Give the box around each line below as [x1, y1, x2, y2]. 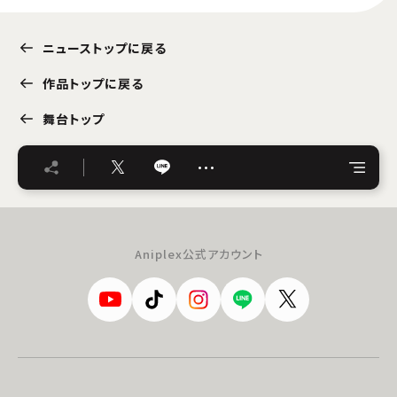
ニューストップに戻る [43, 38, 167, 57]
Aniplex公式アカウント [134, 245, 263, 262]
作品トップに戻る [43, 74, 144, 92]
